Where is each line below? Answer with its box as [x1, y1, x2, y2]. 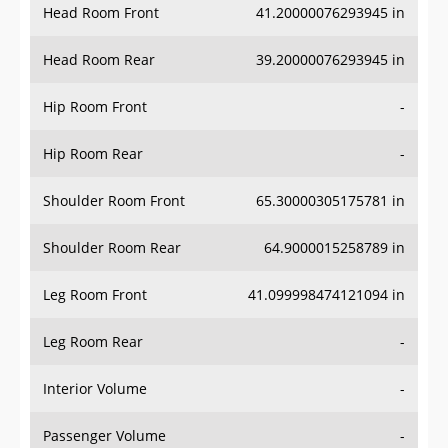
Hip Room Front [43, 57, 147, 77]
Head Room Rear [43, 10, 155, 30]
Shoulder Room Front [43, 151, 185, 171]
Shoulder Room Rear [43, 198, 181, 218]
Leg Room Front [43, 245, 147, 265]
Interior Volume [43, 339, 147, 359]
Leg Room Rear [43, 292, 143, 312]
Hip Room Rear [43, 104, 143, 124]
